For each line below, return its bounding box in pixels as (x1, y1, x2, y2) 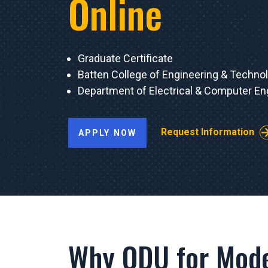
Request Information (160, 126, 254, 138)
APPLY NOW (78, 127, 136, 138)
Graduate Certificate (78, 51, 173, 65)
